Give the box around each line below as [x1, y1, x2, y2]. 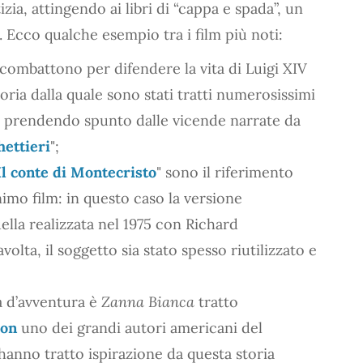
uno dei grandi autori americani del [17, 318, 263, 337]
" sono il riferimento [156, 162, 293, 181]
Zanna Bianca [101, 292, 194, 311]
